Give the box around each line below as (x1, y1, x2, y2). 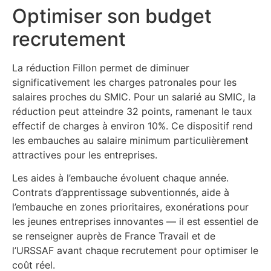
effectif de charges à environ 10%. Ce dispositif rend (12, 119, 253, 132)
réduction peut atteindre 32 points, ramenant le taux (12, 105, 252, 117)
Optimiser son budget (12, 4, 212, 28)
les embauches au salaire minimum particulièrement (12, 134, 249, 146)
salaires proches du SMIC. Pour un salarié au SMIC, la (12, 90, 256, 103)
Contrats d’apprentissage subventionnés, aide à (12, 186, 229, 199)
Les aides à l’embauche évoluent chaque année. (12, 172, 229, 184)
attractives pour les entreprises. (12, 148, 157, 161)
